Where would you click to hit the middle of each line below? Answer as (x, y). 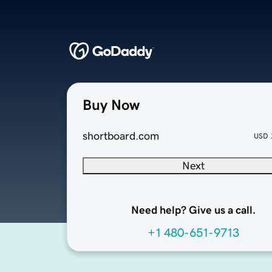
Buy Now (111, 105)
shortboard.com (121, 136)
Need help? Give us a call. (193, 210)
